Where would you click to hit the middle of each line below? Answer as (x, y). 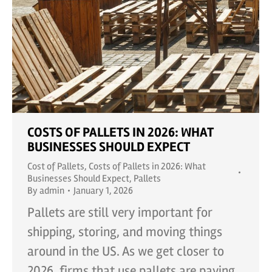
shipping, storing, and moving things (125, 232)
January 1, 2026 (103, 190)
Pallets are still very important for (120, 212)
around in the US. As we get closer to (126, 251)
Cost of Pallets (56, 166)
